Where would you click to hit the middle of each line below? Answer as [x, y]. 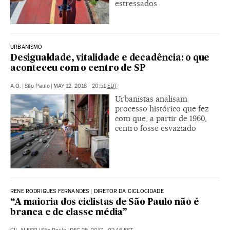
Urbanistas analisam [151, 99]
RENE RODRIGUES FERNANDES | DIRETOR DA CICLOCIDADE [87, 191]
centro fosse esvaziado [156, 128]
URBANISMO [26, 47]
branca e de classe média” [69, 213]
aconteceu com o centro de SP [78, 68]
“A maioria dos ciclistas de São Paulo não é [105, 202]
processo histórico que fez [162, 108]
